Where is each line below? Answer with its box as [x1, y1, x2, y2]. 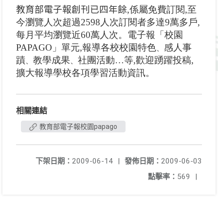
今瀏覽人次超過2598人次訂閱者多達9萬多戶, [16, 17, 200, 27]
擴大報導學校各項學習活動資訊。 [16, 68, 155, 78]
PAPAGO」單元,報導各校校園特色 [16, 42, 156, 53]
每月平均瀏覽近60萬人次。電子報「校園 [16, 30, 183, 40]
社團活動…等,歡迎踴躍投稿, [78, 55, 194, 65]
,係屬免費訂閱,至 [127, 4, 197, 15]
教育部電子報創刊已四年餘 [16, 4, 127, 15]
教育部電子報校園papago [39, 123, 117, 130]
